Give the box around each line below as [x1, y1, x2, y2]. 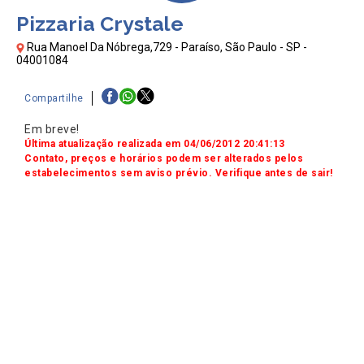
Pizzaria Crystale [16, 11, 184, 37]
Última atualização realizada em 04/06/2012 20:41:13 [24, 138, 285, 150]
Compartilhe [24, 92, 84, 104]
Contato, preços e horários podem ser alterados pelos [24, 153, 303, 165]
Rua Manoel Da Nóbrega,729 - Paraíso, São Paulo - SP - [24, 41, 307, 54]
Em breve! [24, 123, 80, 136]
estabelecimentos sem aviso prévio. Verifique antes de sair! [24, 167, 333, 180]
